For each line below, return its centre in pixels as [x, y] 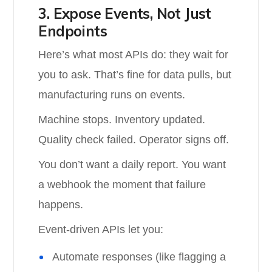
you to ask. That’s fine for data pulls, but [135, 75]
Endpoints [73, 31]
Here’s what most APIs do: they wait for [134, 55]
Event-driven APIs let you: [101, 229]
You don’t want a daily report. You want [132, 165]
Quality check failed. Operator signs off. [134, 140]
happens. [61, 205]
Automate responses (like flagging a [139, 257]
